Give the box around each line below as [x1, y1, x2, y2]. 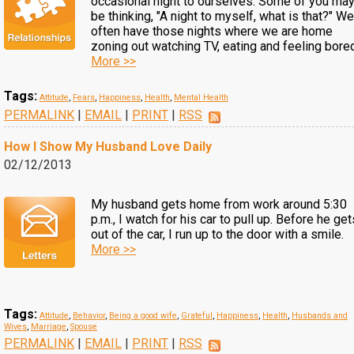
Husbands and [292, 311, 348, 321]
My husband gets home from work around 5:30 [91, 197, 347, 212]
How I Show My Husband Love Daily [4, 139, 212, 154]
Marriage [31, 322, 66, 332]
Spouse [70, 322, 97, 332]
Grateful [181, 311, 213, 321]
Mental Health [174, 92, 228, 103]
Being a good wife [109, 311, 177, 321]
